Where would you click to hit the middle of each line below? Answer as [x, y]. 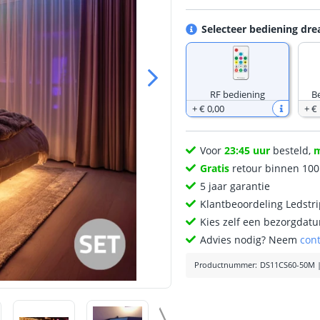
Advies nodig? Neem [250, 240]
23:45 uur [247, 150]
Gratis [215, 168]
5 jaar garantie [235, 186]
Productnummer [225, 265]
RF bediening [238, 94]
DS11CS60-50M [288, 265]
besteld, [292, 150]
